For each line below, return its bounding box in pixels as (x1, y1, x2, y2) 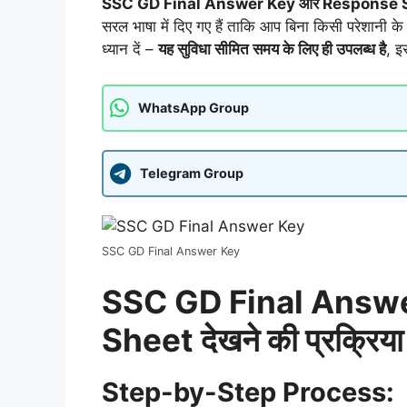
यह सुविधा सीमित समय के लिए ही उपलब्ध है (158, 40, 386, 59)
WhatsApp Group (138, 100, 249, 116)
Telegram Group (140, 165, 243, 182)
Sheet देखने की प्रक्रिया (102, 321, 403, 360)
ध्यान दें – (102, 40, 158, 59)
